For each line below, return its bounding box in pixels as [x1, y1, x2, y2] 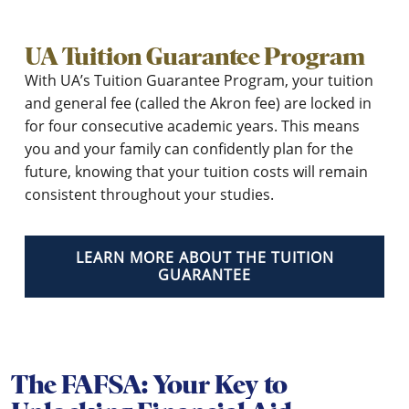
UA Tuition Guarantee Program [25, 43, 365, 70]
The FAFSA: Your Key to [11, 370, 288, 400]
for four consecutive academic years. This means [25, 116, 360, 137]
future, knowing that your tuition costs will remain [25, 162, 368, 183]
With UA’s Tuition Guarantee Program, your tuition [25, 70, 373, 91]
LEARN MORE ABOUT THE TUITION [75, 247, 334, 268]
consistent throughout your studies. [25, 184, 274, 205]
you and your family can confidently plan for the [25, 139, 353, 160]
